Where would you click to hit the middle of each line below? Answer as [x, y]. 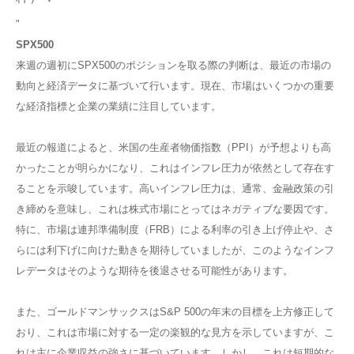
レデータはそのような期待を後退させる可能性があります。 [154, 271]
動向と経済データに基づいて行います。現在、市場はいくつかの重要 [175, 86]
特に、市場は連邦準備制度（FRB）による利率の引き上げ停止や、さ [175, 230]
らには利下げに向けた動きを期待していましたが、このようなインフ [175, 250]
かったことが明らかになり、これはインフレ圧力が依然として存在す [175, 168]
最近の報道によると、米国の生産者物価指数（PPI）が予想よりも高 [173, 148]
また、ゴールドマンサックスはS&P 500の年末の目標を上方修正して [175, 312]
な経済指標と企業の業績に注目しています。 [119, 107]
